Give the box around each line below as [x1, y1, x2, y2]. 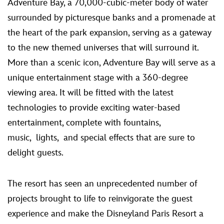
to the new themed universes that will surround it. [7, 42, 198, 53]
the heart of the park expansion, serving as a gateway [7, 27, 211, 38]
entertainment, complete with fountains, [7, 117, 160, 128]
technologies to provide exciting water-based [7, 102, 180, 113]
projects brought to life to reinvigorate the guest [7, 193, 192, 204]
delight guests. [7, 147, 63, 158]
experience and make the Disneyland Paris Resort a [7, 208, 203, 219]
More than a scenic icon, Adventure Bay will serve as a [7, 57, 215, 68]
